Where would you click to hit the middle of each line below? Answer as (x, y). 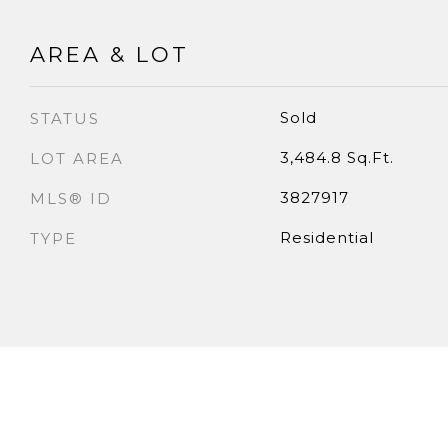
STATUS (65, 118)
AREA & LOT (109, 54)
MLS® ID (71, 198)
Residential (326, 237)
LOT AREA (77, 158)
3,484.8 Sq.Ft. (336, 157)
